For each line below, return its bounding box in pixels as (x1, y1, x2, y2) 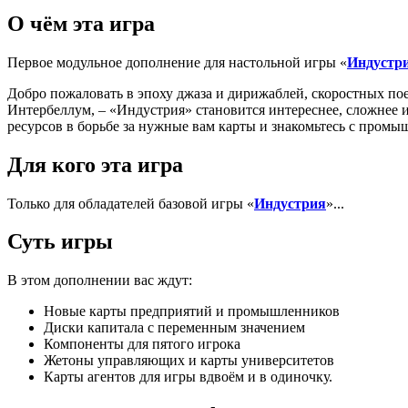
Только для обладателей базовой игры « (7, 195, 254, 211)
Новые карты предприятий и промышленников (44, 303, 340, 320)
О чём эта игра (7, 11, 155, 36)
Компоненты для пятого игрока (44, 336, 240, 352)
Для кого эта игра (7, 152, 183, 177)
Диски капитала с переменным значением (44, 320, 305, 336)
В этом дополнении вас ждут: (7, 272, 192, 289)
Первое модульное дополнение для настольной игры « (7, 54, 347, 70)
